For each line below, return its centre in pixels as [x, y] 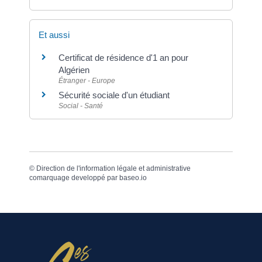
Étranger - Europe [87, 80]
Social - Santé [81, 106]
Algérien [74, 70]
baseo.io [133, 178]
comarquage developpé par [74, 178]
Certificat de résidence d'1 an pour [123, 57]
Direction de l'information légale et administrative [113, 169]
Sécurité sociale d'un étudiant [114, 95]
